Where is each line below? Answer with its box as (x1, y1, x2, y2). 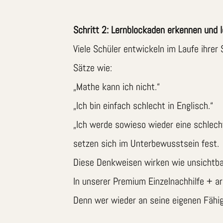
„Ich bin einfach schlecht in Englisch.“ (73, 99, 213, 112)
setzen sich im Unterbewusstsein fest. (73, 137, 219, 150)
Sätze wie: (73, 61, 112, 75)
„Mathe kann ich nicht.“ (73, 80, 160, 94)
